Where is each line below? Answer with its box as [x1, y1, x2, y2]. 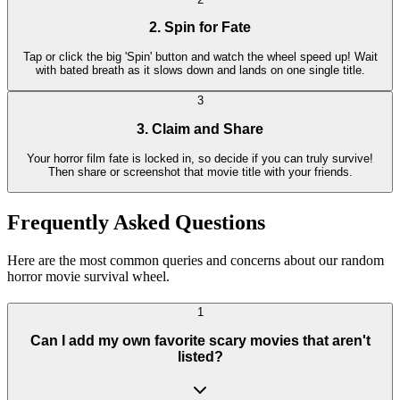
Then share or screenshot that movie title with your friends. [47, 164, 353, 179]
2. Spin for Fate [149, 20, 251, 36]
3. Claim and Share [137, 121, 263, 137]
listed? [177, 348, 223, 364]
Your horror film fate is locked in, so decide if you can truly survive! [27, 151, 373, 165]
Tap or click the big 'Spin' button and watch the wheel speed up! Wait [22, 50, 378, 64]
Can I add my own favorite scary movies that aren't [29, 332, 371, 348]
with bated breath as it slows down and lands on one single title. [35, 63, 365, 78]
